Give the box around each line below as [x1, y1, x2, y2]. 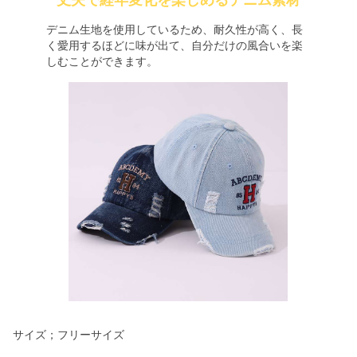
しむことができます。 [45, 55, 158, 68]
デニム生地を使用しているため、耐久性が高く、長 [45, 23, 303, 36]
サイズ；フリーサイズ [13, 328, 124, 341]
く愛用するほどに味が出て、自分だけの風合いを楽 [45, 39, 303, 52]
